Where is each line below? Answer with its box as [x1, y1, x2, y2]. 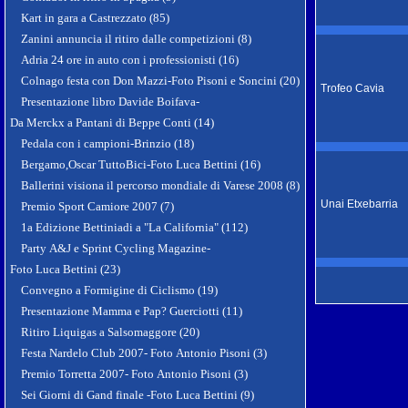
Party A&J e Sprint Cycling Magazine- [21, 241, 210, 255]
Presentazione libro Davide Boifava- [21, 95, 199, 108]
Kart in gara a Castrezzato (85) [21, 11, 169, 25]
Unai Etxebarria [321, 198, 398, 210]
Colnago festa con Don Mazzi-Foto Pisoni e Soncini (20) [21, 74, 300, 87]
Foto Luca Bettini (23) [10, 262, 120, 276]
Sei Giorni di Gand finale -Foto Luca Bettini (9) [21, 388, 254, 402]
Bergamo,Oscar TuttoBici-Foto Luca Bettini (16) [21, 158, 260, 171]
